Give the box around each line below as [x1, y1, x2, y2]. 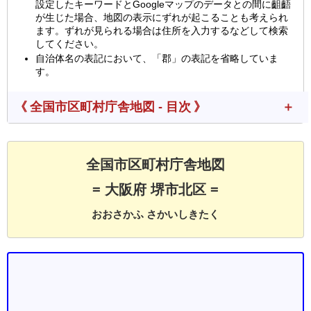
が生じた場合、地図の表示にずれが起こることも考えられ [35, 11, 288, 23]
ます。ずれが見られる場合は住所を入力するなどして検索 [35, 24, 288, 36]
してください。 [35, 37, 103, 49]
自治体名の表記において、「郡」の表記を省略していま [35, 52, 278, 64]
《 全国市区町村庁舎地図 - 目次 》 [15, 99, 206, 114]
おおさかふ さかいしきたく [92, 208, 219, 220]
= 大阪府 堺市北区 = [92, 181, 219, 197]
